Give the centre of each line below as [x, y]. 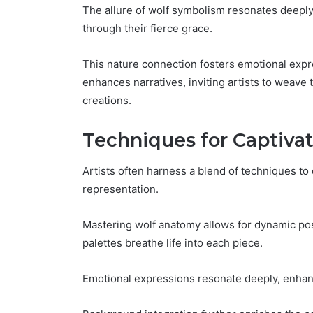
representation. [121, 189]
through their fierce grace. [147, 28]
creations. [107, 100]
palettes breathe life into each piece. [173, 243]
